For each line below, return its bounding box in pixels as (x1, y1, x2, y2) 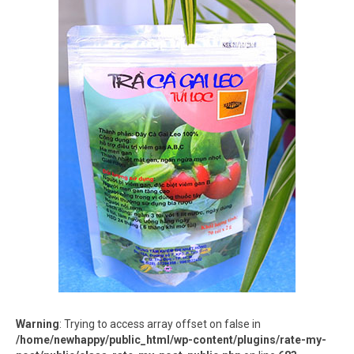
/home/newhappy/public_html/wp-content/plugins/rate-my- (16, 333, 326, 346)
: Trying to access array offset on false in (59, 318, 261, 330)
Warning (16, 318, 59, 330)
